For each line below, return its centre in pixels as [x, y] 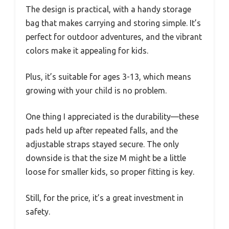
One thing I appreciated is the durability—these [112, 116]
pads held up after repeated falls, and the [102, 130]
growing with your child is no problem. [96, 90]
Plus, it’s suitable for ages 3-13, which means [108, 76]
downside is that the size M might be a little [106, 158]
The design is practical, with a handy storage [108, 9]
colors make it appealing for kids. [87, 50]
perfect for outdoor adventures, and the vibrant [114, 37]
